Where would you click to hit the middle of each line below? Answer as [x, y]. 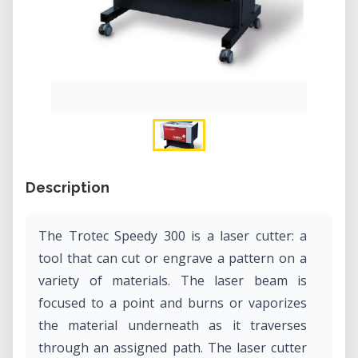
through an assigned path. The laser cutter [173, 348]
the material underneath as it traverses [173, 325]
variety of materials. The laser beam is [173, 280]
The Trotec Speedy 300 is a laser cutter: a [173, 236]
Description [68, 187]
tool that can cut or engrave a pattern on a [173, 258]
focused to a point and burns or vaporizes [173, 303]
